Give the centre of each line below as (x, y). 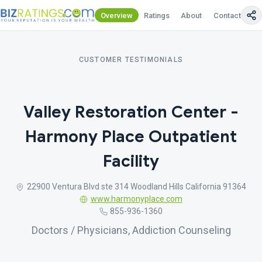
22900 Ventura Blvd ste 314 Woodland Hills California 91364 (136, 187)
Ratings (157, 15)
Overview (117, 15)
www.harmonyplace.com (136, 199)
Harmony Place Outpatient (131, 137)
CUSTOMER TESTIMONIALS (131, 60)
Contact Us (232, 15)
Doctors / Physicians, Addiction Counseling (131, 230)
